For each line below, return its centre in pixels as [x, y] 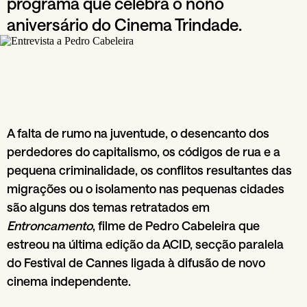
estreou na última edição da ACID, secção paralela [145, 244]
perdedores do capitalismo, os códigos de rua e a [144, 152]
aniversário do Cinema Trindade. [124, 24]
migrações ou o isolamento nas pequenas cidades [146, 189]
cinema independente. [69, 281]
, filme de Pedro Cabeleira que [176, 226]
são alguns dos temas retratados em [108, 207]
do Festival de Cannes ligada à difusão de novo [136, 263]
